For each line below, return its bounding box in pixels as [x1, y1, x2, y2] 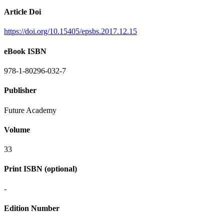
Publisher [4, 86, 36, 95]
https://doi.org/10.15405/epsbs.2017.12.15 [4, 27, 137, 36]
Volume [4, 125, 30, 134]
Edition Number [4, 203, 59, 212]
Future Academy [4, 105, 56, 114]
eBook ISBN [4, 46, 46, 55]
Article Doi [4, 7, 41, 16]
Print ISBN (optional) [4, 164, 77, 173]
